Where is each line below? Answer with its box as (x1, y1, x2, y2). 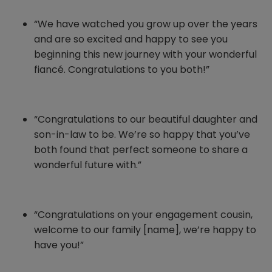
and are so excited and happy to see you (34, 32, 228, 47)
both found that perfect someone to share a (34, 143, 248, 157)
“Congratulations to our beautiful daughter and (34, 112, 257, 127)
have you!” (34, 238, 84, 253)
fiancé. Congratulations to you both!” (34, 63, 209, 77)
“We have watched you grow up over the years (34, 17, 257, 32)
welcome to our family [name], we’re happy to (34, 223, 256, 237)
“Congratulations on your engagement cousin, (34, 208, 253, 222)
